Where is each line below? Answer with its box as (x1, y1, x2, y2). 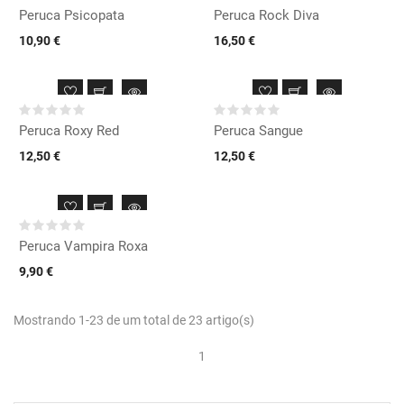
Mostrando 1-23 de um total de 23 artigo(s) (14, 312, 254, 327)
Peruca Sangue (214, 122, 303, 139)
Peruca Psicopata (19, 6, 124, 23)
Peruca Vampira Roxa (19, 237, 148, 254)
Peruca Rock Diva (214, 6, 319, 23)
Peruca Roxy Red (19, 122, 119, 139)
